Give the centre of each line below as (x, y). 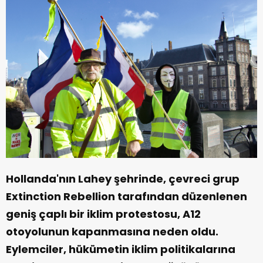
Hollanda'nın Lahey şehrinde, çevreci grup (123, 179)
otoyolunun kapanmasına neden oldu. (112, 232)
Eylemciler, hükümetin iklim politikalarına (121, 249)
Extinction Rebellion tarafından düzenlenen (127, 197)
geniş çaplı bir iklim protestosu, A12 (103, 214)
